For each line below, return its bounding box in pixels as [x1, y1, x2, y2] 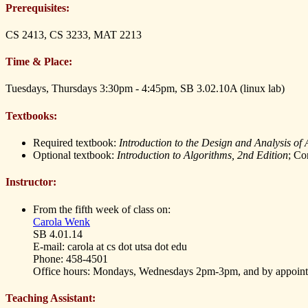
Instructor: [5, 176, 56, 188]
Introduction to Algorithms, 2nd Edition [117, 149, 288, 161]
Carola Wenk [33, 215, 90, 228]
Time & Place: [5, 56, 72, 68]
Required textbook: [33, 137, 119, 148]
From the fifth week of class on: [33, 203, 170, 215]
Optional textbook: [33, 149, 117, 161]
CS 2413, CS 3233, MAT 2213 [5, 28, 142, 41]
